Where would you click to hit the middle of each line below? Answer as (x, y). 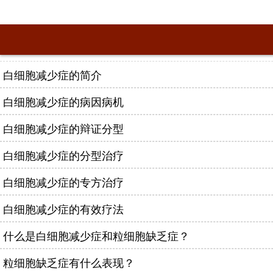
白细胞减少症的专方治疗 (63, 182)
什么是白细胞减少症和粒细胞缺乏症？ (96, 235)
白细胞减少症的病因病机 (63, 101)
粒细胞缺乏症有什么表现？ (69, 262)
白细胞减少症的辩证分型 (63, 128)
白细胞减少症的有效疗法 (63, 208)
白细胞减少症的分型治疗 (63, 155)
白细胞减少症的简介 (52, 74)
